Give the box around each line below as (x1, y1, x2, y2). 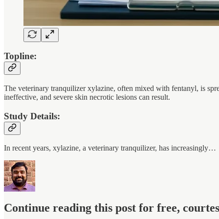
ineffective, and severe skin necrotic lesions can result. (4, 92, 170, 101)
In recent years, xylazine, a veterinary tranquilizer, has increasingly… (4, 144, 216, 153)
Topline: (4, 51, 37, 62)
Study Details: (4, 110, 60, 121)
